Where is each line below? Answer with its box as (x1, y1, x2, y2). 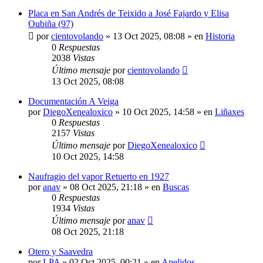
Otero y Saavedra (28, 246, 93, 257)
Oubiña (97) (28, 18, 73, 29)
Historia (205, 31, 235, 41)
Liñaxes (215, 106, 244, 117)
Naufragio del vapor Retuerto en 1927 (28, 171, 169, 181)
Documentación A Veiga (28, 96, 119, 106)
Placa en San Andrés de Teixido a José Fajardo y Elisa (28, 8, 229, 18)
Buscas (163, 181, 189, 192)
